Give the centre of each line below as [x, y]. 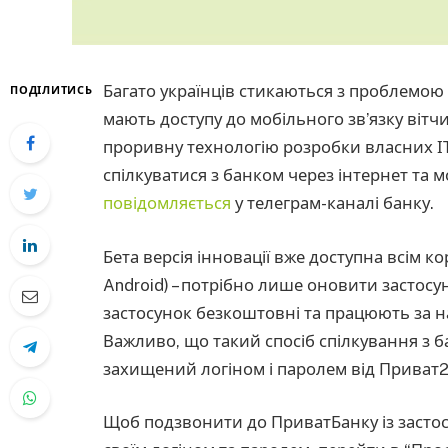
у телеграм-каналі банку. [332, 203]
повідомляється [167, 203]
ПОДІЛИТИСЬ [51, 90]
